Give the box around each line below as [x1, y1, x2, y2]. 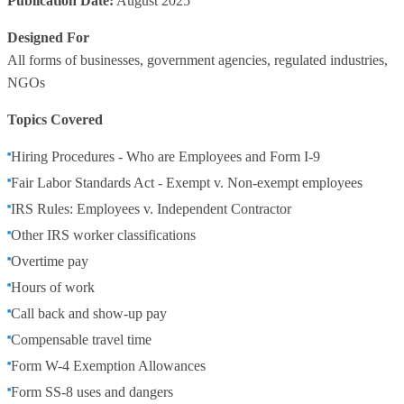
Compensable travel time [11, 332, 151, 347]
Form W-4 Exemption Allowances [11, 358, 206, 373]
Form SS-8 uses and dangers [11, 384, 173, 399]
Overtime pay [11, 253, 88, 269]
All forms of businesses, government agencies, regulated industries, [7, 52, 388, 68]
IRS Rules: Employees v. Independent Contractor [11, 201, 291, 216]
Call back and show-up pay [11, 306, 167, 321]
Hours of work [11, 280, 95, 295]
